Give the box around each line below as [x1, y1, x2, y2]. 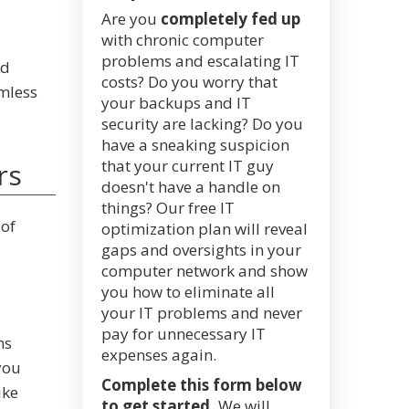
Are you [101, 8, 161, 29]
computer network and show [101, 260, 308, 281]
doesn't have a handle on [101, 176, 280, 197]
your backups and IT [101, 92, 251, 113]
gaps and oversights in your [101, 239, 301, 260]
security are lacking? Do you [101, 113, 303, 134]
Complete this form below [101, 374, 302, 395]
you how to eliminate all [101, 281, 275, 302]
